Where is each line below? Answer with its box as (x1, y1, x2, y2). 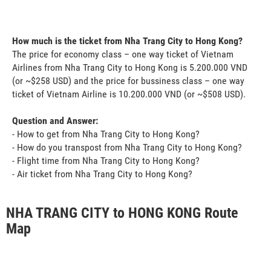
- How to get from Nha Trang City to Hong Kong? (12, 128, 200, 140)
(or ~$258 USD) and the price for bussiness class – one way (12, 74, 244, 87)
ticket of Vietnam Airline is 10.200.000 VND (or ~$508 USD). (12, 88, 246, 100)
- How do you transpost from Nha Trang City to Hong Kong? (12, 141, 242, 153)
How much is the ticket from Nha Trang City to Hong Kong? (12, 34, 243, 47)
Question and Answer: (12, 114, 98, 126)
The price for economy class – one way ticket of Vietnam (12, 48, 233, 60)
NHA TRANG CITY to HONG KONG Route (6, 204, 238, 221)
